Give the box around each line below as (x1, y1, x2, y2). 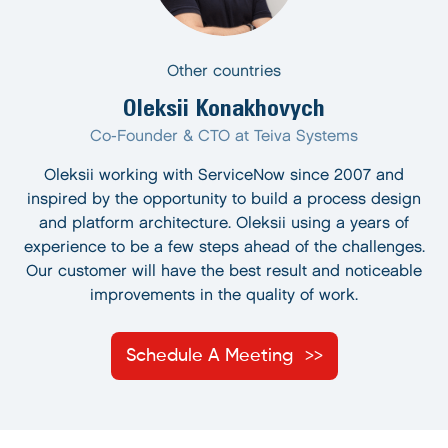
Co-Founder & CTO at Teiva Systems (90, 129, 358, 144)
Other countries (167, 64, 281, 79)
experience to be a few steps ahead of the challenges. (23, 240, 425, 255)
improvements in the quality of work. (90, 288, 358, 303)
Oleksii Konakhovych (123, 92, 325, 122)
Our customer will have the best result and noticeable (26, 264, 422, 279)
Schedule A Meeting (125, 347, 293, 365)
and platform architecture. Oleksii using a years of (39, 216, 409, 231)
